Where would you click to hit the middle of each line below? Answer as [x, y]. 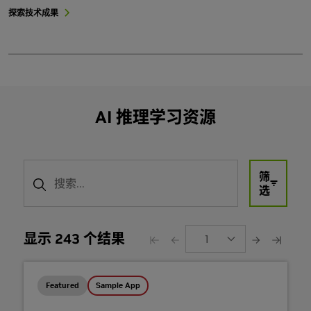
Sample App [118, 285]
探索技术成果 [33, 12]
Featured [62, 285]
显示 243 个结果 [74, 238]
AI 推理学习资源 [155, 117]
